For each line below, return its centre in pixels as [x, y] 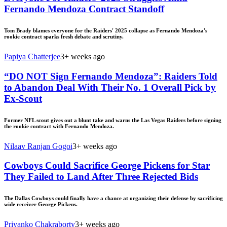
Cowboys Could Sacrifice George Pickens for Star [107, 166]
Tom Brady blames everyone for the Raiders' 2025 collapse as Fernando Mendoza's [106, 30]
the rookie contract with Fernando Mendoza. [59, 126]
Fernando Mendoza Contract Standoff [84, 9]
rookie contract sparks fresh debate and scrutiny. [64, 36]
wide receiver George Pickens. [41, 204]
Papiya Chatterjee [32, 56]
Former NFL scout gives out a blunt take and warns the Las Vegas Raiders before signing [113, 120]
